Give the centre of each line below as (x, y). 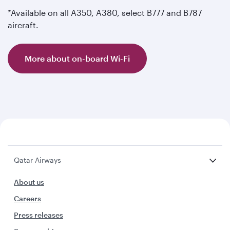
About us (29, 182)
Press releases (39, 215)
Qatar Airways (37, 160)
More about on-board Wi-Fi (77, 58)
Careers (27, 198)
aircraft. (23, 25)
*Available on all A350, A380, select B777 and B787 (105, 13)
